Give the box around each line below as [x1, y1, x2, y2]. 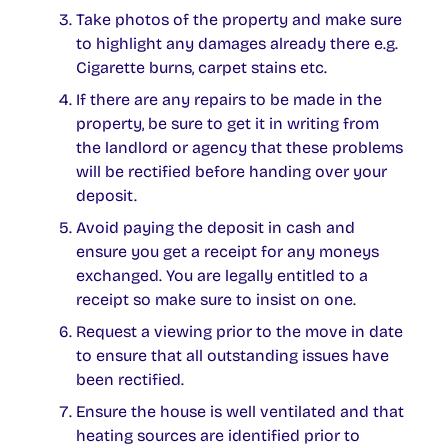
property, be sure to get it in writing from [76, 114, 379, 133]
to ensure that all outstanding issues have [76, 346, 389, 365]
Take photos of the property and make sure [76, 10, 402, 29]
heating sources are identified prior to [76, 426, 360, 445]
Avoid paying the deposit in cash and [76, 218, 355, 237]
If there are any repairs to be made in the [76, 90, 382, 109]
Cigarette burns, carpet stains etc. [76, 58, 327, 77]
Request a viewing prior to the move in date [76, 322, 403, 341]
